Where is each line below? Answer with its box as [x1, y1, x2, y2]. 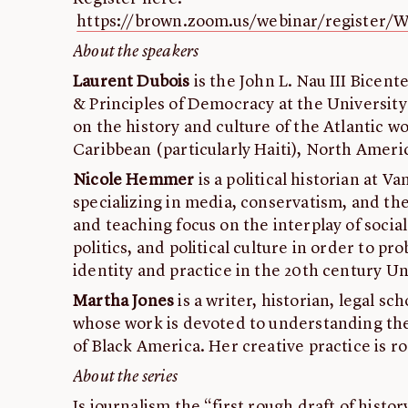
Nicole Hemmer [73, 172, 195, 189]
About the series [73, 369, 178, 386]
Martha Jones [73, 293, 175, 311]
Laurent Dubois [73, 74, 190, 91]
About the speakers [73, 44, 199, 61]
